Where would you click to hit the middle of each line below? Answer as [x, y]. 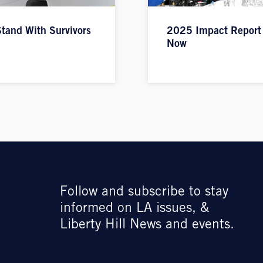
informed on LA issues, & [134, 209]
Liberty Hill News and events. [147, 225]
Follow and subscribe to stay [144, 192]
